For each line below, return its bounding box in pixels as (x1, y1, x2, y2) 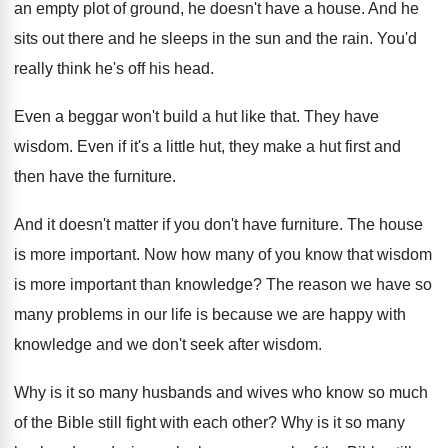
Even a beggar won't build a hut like (14, 108, 266, 126)
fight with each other (126, 414, 268, 432)
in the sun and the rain (212, 30, 369, 48)
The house (347, 216, 423, 234)
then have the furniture (14, 168, 172, 186)
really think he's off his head (14, 60, 210, 78)
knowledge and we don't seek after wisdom (14, 336, 318, 354)
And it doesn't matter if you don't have (14, 216, 277, 234)
